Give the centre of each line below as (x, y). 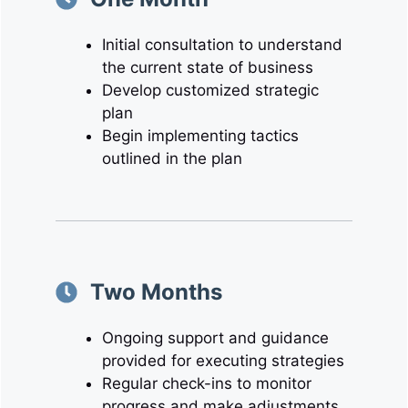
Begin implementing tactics (200, 135)
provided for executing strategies (223, 361)
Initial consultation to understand (222, 44)
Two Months (157, 292)
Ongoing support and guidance (215, 338)
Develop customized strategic (210, 90)
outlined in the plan (172, 158)
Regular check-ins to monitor (207, 383)
